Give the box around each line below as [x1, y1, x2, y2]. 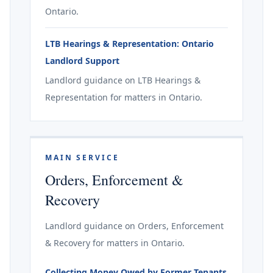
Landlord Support [45, 55, 119, 66]
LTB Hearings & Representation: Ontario [45, 38, 214, 49]
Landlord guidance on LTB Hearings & [45, 74, 200, 86]
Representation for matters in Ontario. [45, 91, 202, 103]
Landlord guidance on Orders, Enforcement [45, 220, 224, 232]
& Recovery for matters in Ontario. [45, 237, 185, 249]
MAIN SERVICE [45, 152, 119, 163]
